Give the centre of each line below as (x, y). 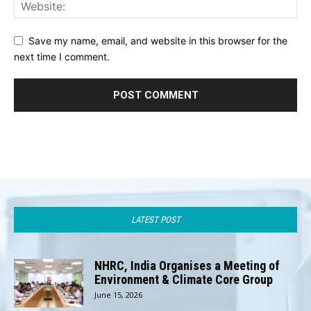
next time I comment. (62, 56)
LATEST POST (155, 219)
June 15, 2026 (118, 294)
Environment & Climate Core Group (184, 279)
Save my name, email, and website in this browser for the (158, 41)
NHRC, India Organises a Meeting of (187, 265)
